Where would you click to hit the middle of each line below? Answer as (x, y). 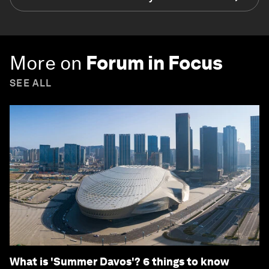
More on (46, 62)
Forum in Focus (154, 62)
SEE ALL (31, 83)
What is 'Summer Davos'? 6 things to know (119, 261)
